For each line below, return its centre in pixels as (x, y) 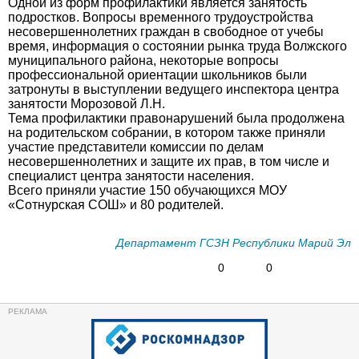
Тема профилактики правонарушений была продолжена (176, 118)
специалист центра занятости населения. (131, 176)
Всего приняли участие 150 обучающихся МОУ (147, 190)
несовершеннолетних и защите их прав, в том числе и (169, 161)
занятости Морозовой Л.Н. (87, 104)
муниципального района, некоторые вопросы (143, 61)
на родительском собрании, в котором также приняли (167, 133)
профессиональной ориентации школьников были (157, 75)
